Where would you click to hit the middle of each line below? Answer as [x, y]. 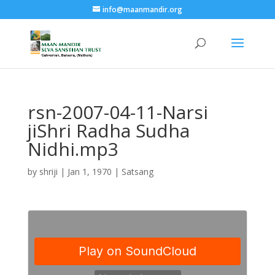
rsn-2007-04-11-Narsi [118, 112]
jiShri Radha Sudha [108, 130]
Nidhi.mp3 [73, 149]
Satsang [137, 172]
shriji [48, 172]
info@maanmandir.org [142, 10]
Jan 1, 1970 [89, 172]
